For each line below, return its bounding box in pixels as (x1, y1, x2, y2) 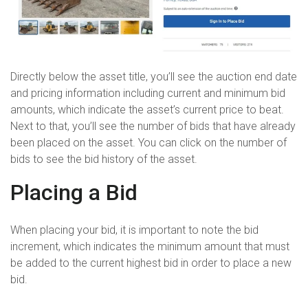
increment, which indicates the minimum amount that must (10, 239, 289, 253)
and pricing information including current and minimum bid (10, 87, 285, 100)
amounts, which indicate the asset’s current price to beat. (10, 103, 284, 117)
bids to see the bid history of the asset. (10, 153, 200, 166)
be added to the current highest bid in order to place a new (10, 256, 291, 269)
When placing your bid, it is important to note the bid (10, 223, 258, 236)
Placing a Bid (10, 179, 137, 206)
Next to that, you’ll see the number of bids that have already (10, 120, 296, 133)
